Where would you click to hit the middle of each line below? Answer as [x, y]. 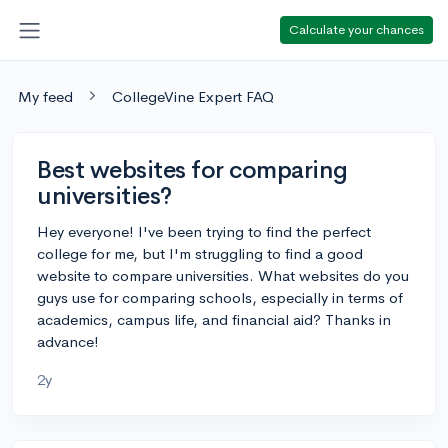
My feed [45, 96]
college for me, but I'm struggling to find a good [200, 253]
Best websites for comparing [192, 169]
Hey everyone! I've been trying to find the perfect [204, 231]
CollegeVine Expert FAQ [193, 96]
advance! [68, 341]
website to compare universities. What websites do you [223, 275]
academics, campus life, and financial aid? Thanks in [214, 319]
